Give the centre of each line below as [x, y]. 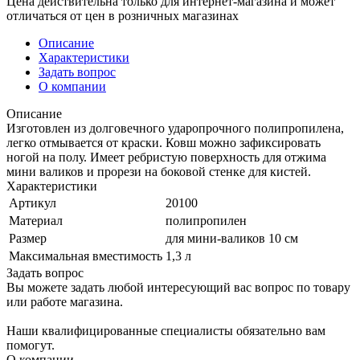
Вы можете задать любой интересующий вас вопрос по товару [178, 287]
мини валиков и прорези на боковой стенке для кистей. [159, 171]
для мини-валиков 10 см [232, 238]
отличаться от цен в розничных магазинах [123, 15]
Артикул [33, 202]
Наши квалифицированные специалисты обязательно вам [166, 330]
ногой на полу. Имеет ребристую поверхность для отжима [166, 157]
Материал [36, 220]
